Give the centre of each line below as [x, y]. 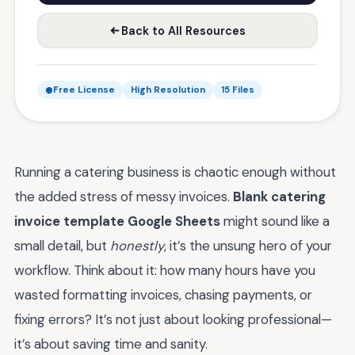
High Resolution [168, 90]
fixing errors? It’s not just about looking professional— [173, 319]
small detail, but [62, 246]
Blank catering [279, 197]
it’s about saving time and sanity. [111, 344]
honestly [137, 246]
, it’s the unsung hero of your [248, 246]
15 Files [238, 90]
